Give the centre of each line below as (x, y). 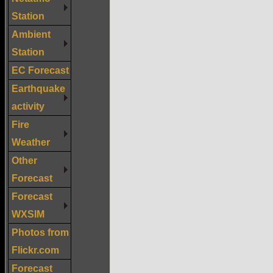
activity (28, 106)
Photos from (40, 232)
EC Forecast (40, 70)
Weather (31, 142)
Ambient (31, 34)
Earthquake (38, 88)
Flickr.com (35, 250)
